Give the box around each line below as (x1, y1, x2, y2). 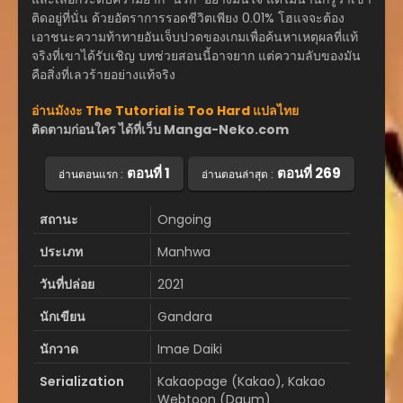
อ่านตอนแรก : (58, 166, 123, 182)
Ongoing (157, 210, 211, 228)
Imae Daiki (157, 339, 222, 358)
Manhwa (157, 242, 210, 261)
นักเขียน (40, 307, 85, 326)
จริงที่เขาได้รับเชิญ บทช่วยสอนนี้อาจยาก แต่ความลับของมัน (31, 47, 361, 66)
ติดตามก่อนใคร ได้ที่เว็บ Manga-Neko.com (31, 121, 289, 139)
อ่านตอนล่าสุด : (201, 166, 273, 182)
